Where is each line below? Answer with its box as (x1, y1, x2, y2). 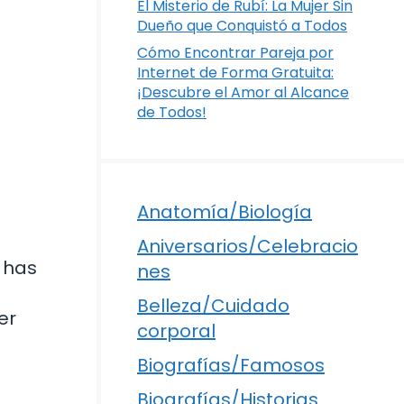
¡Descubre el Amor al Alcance (137, 81, 349, 103)
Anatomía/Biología (137, 198, 312, 225)
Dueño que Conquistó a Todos (137, 14, 347, 36)
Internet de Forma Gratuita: (137, 61, 334, 83)
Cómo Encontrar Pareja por (137, 41, 334, 63)
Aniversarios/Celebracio (137, 233, 358, 259)
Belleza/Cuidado (137, 292, 289, 318)
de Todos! (137, 101, 207, 123)
